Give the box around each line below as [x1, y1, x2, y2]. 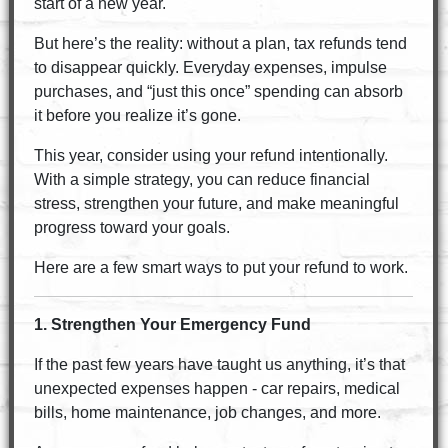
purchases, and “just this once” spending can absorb [33, 83, 403, 100]
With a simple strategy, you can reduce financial [33, 171, 370, 188]
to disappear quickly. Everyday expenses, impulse [33, 59, 387, 76]
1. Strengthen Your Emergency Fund [33, 316, 311, 333]
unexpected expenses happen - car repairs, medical [33, 380, 400, 397]
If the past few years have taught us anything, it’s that [33, 356, 405, 373]
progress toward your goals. [33, 219, 230, 236]
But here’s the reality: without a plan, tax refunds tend [33, 35, 407, 52]
